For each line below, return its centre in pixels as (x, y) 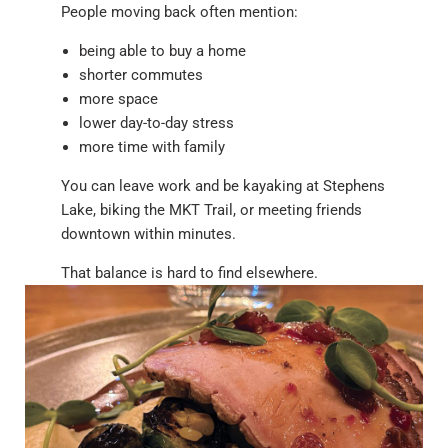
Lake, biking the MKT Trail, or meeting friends (211, 210)
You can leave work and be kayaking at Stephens (223, 186)
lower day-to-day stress (156, 123)
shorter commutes (141, 75)
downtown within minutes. (148, 234)
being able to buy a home (162, 51)
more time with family (152, 147)
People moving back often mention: (179, 12)
